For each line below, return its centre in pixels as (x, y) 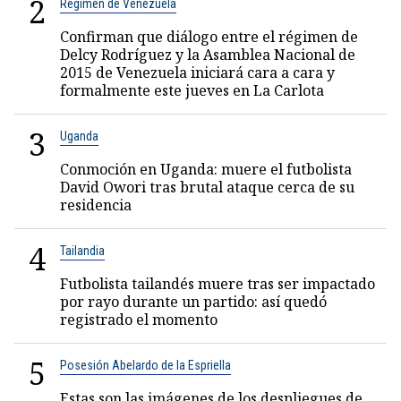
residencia (96, 205)
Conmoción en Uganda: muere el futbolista (206, 169)
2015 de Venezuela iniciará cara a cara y (197, 73)
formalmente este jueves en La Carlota (192, 90)
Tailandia (82, 251)
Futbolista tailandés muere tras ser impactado (218, 284)
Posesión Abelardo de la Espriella (145, 365)
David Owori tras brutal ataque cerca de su (207, 187)
